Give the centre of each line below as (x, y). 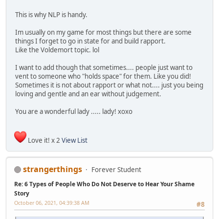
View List (75, 140)
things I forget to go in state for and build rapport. (90, 41)
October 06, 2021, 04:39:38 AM (52, 202)
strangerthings (53, 169)
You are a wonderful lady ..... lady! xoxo (74, 112)
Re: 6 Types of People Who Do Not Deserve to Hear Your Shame (104, 184)
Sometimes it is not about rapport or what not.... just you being (109, 85)
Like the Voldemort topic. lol (57, 50)
